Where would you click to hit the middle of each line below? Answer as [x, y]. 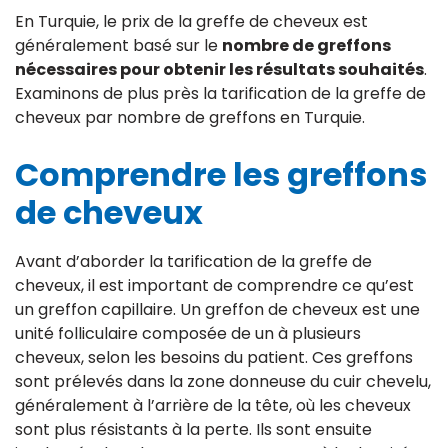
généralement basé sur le [118, 46]
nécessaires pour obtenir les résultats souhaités [219, 70]
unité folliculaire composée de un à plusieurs [188, 334]
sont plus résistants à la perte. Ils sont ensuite [193, 430]
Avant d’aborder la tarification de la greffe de [193, 262]
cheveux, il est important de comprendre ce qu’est [214, 286]
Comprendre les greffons [221, 175]
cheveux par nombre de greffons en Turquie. [190, 118]
